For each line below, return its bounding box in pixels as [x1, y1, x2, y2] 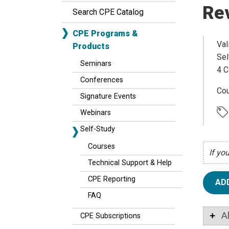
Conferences [80, 76, 123, 84]
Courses [88, 142, 115, 151]
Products [73, 41, 109, 51]
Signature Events [80, 92, 136, 101]
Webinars [80, 108, 111, 117]
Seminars [80, 59, 111, 68]
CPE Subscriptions [80, 212, 141, 220]
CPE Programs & [73, 29, 138, 38]
